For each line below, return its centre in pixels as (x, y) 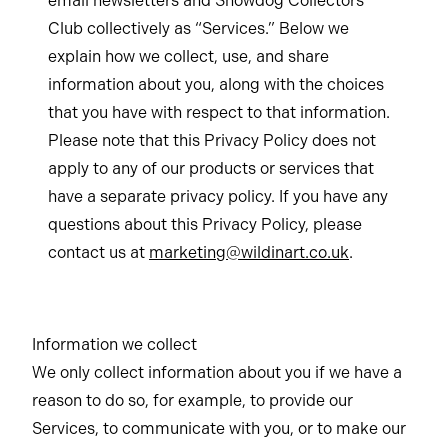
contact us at (98, 252)
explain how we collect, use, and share (188, 56)
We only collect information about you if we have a (217, 372)
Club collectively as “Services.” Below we (198, 28)
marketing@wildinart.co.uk (249, 252)
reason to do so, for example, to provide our (192, 400)
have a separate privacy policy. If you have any (218, 196)
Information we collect (114, 344)
